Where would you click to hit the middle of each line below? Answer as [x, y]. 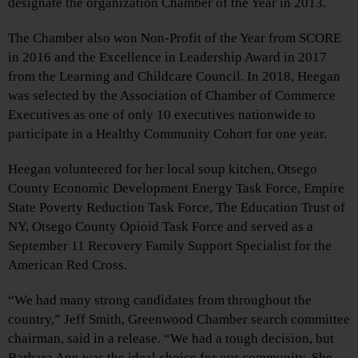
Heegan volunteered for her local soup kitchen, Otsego [163, 169]
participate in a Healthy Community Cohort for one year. [167, 133]
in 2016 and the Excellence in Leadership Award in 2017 [167, 57]
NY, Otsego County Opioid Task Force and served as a [161, 226]
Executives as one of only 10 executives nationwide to [162, 114]
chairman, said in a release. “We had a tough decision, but [171, 338]
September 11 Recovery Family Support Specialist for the [170, 245]
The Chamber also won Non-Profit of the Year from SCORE [175, 38]
